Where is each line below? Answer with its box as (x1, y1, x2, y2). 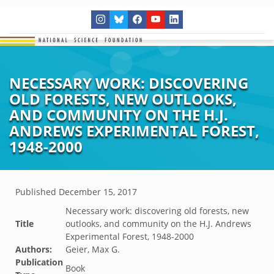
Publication (15, 256, 63, 268)
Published (15, 186, 59, 198)
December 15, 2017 (59, 186, 137, 198)
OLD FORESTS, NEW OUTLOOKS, (9, 89, 237, 109)
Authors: (15, 243, 52, 255)
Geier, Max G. (65, 243, 120, 255)
